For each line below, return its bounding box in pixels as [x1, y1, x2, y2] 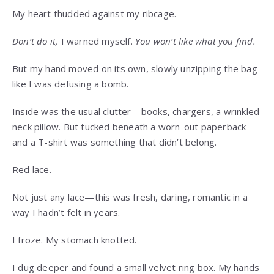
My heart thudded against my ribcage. [12, 7, 177, 20]
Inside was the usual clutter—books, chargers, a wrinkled [12, 105, 260, 118]
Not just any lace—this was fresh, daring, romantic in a [12, 191, 248, 204]
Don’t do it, [12, 35, 59, 48]
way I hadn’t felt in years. [12, 206, 120, 219]
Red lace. [12, 163, 51, 176]
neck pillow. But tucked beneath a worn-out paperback [12, 120, 246, 133]
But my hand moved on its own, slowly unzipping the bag [12, 62, 257, 75]
